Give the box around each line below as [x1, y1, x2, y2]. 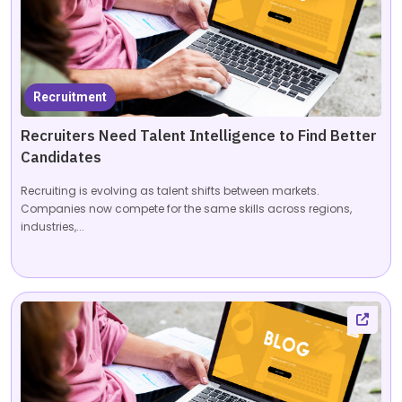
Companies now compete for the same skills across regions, [21, 201, 352, 216]
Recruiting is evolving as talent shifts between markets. [21, 183, 319, 198]
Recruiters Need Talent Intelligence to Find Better [21, 126, 377, 147]
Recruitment [33, 90, 107, 104]
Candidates [21, 147, 101, 169]
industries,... [21, 219, 84, 234]
